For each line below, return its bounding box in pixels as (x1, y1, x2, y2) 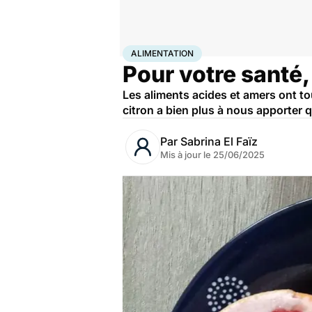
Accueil (123, 45, 152, 56)
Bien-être (152, 45, 189, 56)
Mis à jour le (160, 149, 213, 160)
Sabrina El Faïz (180, 134, 258, 148)
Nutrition (189, 45, 223, 56)
